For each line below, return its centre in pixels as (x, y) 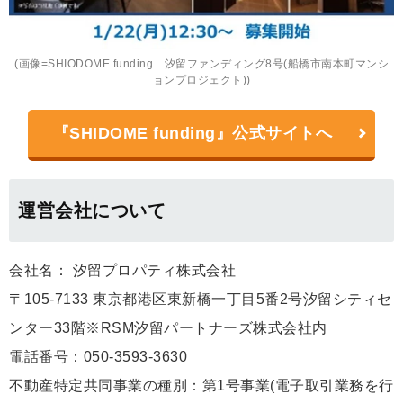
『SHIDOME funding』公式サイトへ (193, 133)
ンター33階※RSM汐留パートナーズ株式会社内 (168, 327)
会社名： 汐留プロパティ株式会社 (122, 270)
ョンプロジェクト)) (201, 80)
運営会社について (92, 210)
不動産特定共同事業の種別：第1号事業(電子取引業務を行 (201, 385)
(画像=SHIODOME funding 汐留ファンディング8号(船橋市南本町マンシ (201, 63)
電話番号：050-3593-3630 (98, 356)
